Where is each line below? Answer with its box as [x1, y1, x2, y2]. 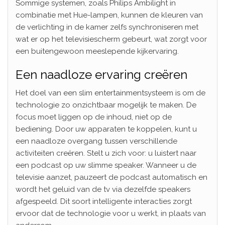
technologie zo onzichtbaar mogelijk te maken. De [16, 100, 196, 109]
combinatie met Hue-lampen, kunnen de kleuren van [16, 10, 203, 20]
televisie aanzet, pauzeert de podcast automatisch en [16, 172, 207, 182]
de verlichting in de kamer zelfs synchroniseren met [16, 22, 198, 32]
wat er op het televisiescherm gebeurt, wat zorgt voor [16, 34, 207, 44]
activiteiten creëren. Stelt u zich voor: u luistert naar [16, 148, 196, 158]
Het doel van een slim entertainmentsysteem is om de [16, 88, 205, 97]
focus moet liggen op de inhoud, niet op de [16, 112, 172, 122]
